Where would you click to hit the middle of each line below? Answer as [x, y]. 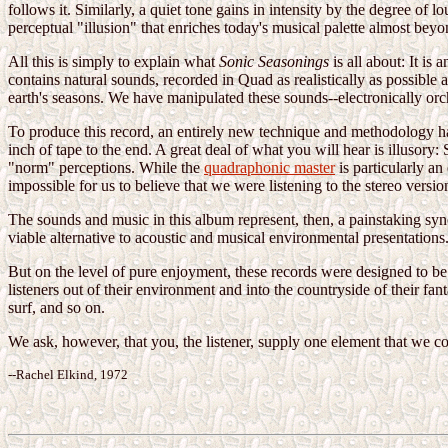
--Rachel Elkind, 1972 [68, 375]
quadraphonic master [269, 168]
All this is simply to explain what [113, 62]
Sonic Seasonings [274, 62]
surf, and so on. [56, 308]
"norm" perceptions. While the [106, 168]
